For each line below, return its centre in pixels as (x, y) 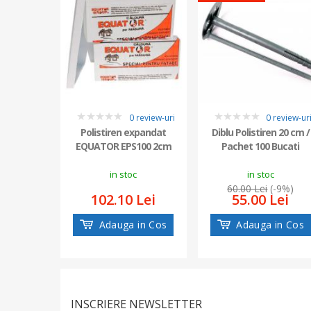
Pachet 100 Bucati (261, 146)
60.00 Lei (247, 189)
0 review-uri (152, 118)
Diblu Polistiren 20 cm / (260, 133)
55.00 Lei (261, 200)
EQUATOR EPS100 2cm (123, 146)
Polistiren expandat (124, 133)
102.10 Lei (124, 200)
